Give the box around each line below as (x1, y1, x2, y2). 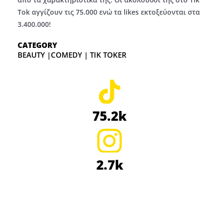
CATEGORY (17, 40, 57, 50)
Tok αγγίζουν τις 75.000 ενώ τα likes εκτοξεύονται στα (17, 7, 200, 17)
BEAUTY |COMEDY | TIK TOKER (17, 50, 127, 60)
